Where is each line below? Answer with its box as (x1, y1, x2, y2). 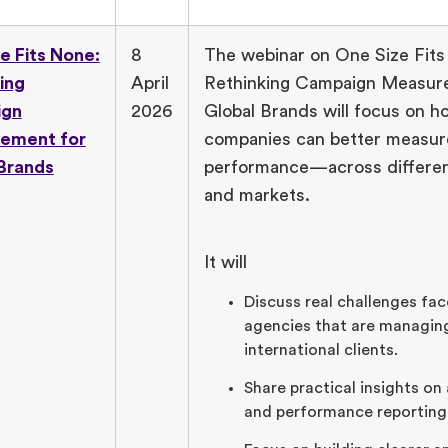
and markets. (203, 186, 310, 205)
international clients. (243, 342, 398, 359)
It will (203, 252, 252, 271)
